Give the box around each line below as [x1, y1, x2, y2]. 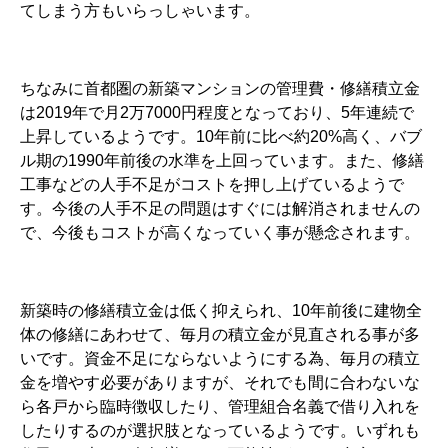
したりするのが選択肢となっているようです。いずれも [20, 421, 420, 439]
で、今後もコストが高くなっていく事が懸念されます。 [20, 223, 420, 241]
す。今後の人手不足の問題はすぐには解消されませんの [20, 199, 420, 217]
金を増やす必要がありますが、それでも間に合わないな [20, 373, 420, 391]
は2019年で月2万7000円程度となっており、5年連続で [20, 103, 414, 121]
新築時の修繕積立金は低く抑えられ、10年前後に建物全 [20, 301, 422, 319]
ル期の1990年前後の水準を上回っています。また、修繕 [20, 151, 424, 169]
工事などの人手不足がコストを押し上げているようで [20, 175, 404, 193]
